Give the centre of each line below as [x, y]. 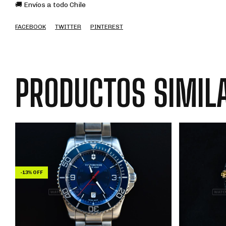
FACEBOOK [31, 27]
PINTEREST [107, 27]
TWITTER [68, 27]
